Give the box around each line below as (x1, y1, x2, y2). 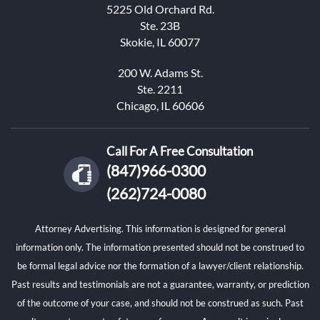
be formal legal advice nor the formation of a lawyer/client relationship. (16, 260, 304, 271)
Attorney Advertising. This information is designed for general (34, 223, 286, 234)
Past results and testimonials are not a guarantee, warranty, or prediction (11, 279, 309, 290)
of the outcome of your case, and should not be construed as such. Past (16, 297, 304, 309)
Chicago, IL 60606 (116, 99, 204, 112)
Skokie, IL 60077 (120, 35, 200, 49)
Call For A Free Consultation (106, 144, 253, 159)
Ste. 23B (140, 19, 180, 32)
